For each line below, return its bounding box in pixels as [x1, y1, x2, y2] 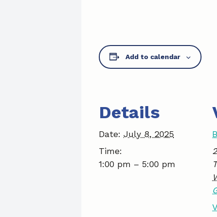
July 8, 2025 [124, 129, 174, 139]
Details [99, 102, 160, 123]
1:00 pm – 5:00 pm [99, 159, 175, 169]
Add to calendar [125, 53, 180, 61]
